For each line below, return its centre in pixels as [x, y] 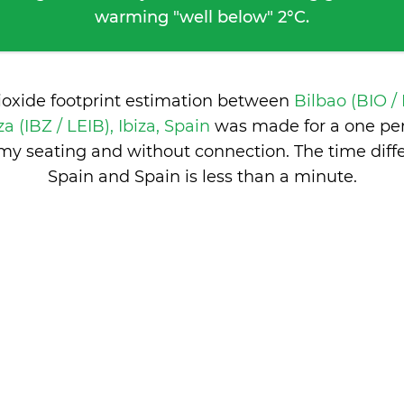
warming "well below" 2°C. [202, 17]
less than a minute [277, 177]
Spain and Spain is [124, 177]
